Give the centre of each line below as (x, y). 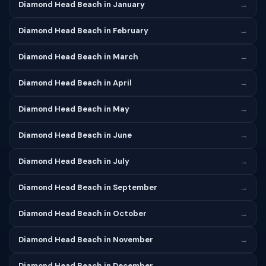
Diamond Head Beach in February (83, 31)
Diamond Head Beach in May (74, 109)
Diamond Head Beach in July (74, 161)
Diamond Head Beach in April (75, 83)
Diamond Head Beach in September (88, 187)
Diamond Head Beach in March (78, 57)
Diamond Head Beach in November (86, 240)
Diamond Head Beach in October (83, 213)
